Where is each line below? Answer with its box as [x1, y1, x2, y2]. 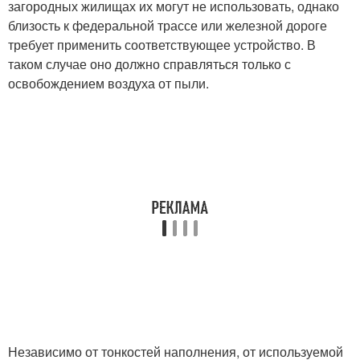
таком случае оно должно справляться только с [8, 55, 291, 74]
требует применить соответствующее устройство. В [8, 35, 316, 55]
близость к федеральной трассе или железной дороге [8, 16, 327, 35]
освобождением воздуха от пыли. [8, 74, 209, 93]
